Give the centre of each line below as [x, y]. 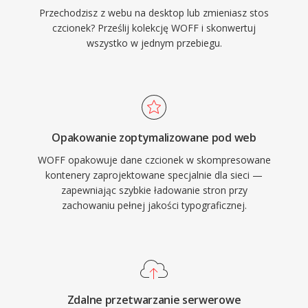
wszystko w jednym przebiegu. [154, 43]
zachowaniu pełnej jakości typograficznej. [154, 205]
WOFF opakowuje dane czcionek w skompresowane [154, 160]
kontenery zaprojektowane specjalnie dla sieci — [154, 175]
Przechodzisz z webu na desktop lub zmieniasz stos [154, 13]
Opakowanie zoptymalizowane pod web [154, 137]
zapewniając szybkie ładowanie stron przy [154, 190]
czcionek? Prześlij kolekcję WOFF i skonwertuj [154, 28]
